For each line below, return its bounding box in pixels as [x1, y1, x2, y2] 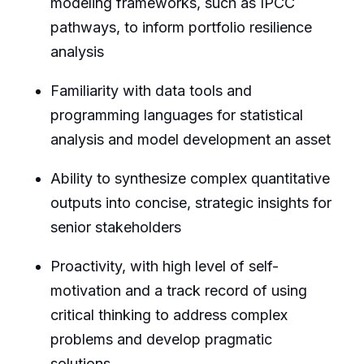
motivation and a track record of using [50, 282, 307, 300]
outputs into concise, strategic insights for [50, 194, 331, 212]
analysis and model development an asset [50, 131, 331, 149]
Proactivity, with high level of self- [50, 258, 279, 275]
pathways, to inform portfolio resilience [50, 19, 312, 37]
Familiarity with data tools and [50, 82, 252, 100]
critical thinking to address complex [50, 306, 288, 324]
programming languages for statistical [50, 106, 303, 124]
